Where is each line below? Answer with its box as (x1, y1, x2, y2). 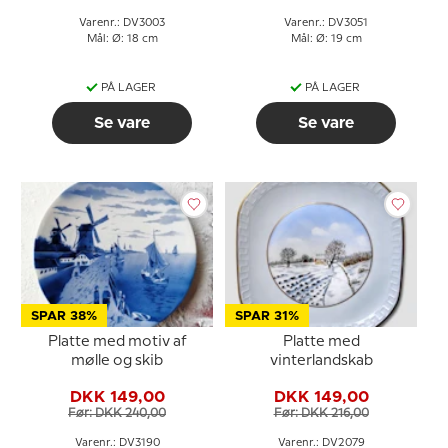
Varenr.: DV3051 (284, 18, 368, 28)
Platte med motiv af (47, 335, 187, 349)
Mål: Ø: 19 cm (290, 34, 362, 44)
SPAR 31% (235, 310, 299, 323)
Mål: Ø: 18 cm (86, 34, 158, 44)
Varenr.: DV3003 (79, 18, 165, 28)
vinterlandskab (269, 354, 373, 368)
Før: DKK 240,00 (68, 407, 166, 419)
